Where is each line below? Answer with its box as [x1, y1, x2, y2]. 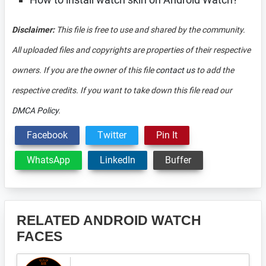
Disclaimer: [12, 25, 55, 34]
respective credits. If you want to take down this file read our [12, 85, 232, 95]
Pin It [156, 129, 178, 141]
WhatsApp [27, 154, 70, 166]
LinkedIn [100, 154, 135, 166]
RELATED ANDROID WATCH [17, 213, 201, 228]
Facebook [27, 129, 68, 141]
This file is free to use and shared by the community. [55, 25, 245, 34]
